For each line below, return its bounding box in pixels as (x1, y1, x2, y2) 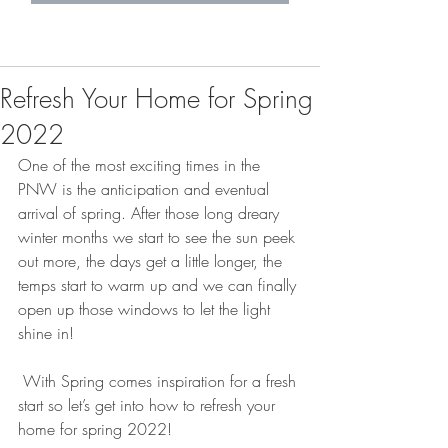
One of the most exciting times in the (18, 154, 265, 176)
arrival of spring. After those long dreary (18, 202, 284, 224)
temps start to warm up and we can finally (18, 274, 301, 296)
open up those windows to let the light (18, 298, 275, 320)
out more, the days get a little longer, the (18, 250, 287, 272)
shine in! (18, 322, 79, 344)
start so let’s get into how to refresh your (18, 394, 280, 416)
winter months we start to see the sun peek (18, 226, 300, 248)
